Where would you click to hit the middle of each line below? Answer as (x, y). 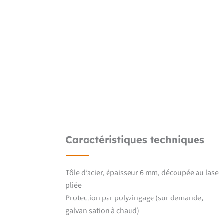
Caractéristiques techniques (135, 139)
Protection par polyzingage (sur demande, (135, 198)
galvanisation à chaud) (103, 210)
